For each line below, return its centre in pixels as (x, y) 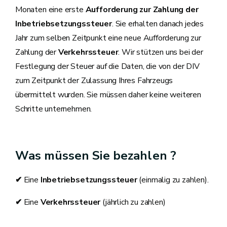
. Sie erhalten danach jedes (158, 24)
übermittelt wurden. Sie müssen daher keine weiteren (108, 95)
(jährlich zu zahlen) (134, 202)
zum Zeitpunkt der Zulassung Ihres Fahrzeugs (94, 81)
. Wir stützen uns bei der (161, 52)
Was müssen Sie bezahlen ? (96, 156)
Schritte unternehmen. (55, 109)
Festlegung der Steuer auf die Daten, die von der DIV (107, 66)
